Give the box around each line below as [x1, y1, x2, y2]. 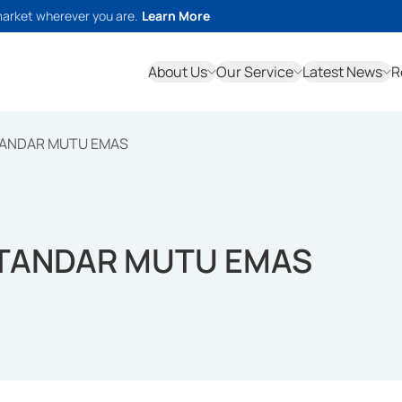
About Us [148, 62, 207, 82]
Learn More [142, 7, 210, 24]
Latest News [302, 62, 382, 82]
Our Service [216, 62, 293, 82]
